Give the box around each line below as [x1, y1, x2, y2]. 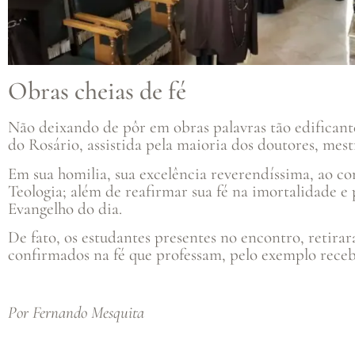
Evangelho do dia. [8, 198, 122, 219]
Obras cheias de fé [8, 75, 186, 107]
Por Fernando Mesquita [8, 302, 144, 323]
